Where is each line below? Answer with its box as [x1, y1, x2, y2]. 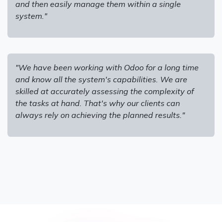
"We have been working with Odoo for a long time [15, 62, 199, 72]
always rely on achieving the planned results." [15, 110, 185, 120]
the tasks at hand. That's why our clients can [15, 98, 180, 108]
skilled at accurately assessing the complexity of [15, 86, 194, 96]
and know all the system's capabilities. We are [15, 74, 187, 84]
